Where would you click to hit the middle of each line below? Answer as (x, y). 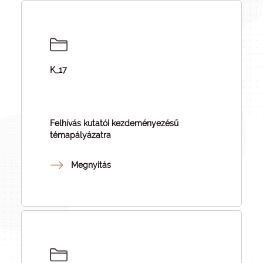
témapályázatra (80, 135)
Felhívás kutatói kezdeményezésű (114, 123)
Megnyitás (91, 165)
